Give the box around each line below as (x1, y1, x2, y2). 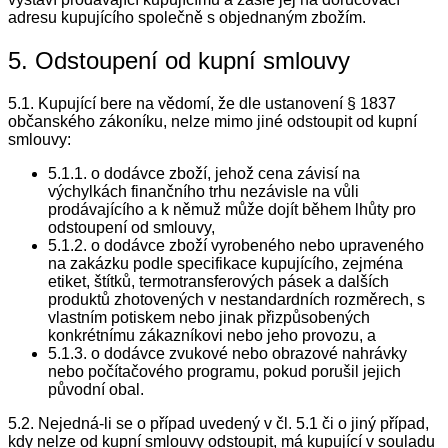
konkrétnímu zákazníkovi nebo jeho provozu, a (48, 327, 376, 345)
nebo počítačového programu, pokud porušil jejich (48, 363, 401, 381)
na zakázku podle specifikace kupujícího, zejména (48, 255, 403, 273)
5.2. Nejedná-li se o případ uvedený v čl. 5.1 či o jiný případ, (8, 415, 429, 433)
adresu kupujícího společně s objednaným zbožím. (8, 9, 366, 27)
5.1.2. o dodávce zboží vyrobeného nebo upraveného (48, 237, 424, 255)
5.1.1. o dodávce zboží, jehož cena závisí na (48, 165, 360, 183)
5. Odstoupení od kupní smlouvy (8, 47, 350, 75)
